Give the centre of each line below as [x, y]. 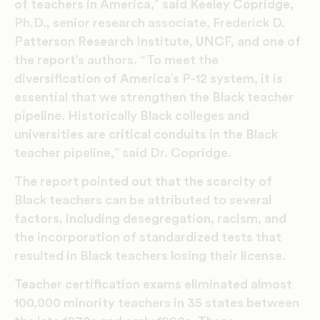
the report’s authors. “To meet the [116, 60]
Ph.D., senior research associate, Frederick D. [150, 22]
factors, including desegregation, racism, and [150, 218]
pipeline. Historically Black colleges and [132, 115]
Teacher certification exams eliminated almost [153, 284]
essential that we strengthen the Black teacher [154, 97]
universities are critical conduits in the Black [146, 134]
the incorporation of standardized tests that [148, 237]
